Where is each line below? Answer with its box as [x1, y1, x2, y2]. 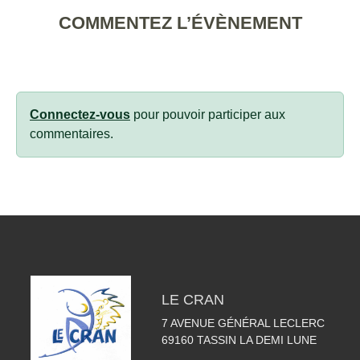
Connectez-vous [30, 108, 130, 121]
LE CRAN [161, 292, 224, 308]
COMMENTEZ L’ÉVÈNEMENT [58, 13, 302, 33]
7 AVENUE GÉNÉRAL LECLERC [161, 317, 325, 329]
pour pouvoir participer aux [130, 108, 285, 121]
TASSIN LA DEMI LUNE [196, 333, 317, 346]
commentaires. [30, 127, 113, 141]
